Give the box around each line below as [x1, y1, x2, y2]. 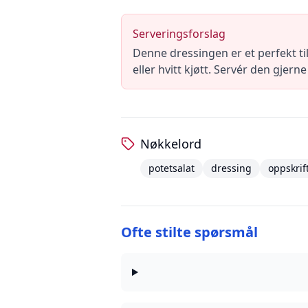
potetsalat [148, 162, 195, 175]
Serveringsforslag [133, 26, 225, 41]
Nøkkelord [140, 135, 201, 152]
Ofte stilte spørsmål [121, 223, 258, 241]
